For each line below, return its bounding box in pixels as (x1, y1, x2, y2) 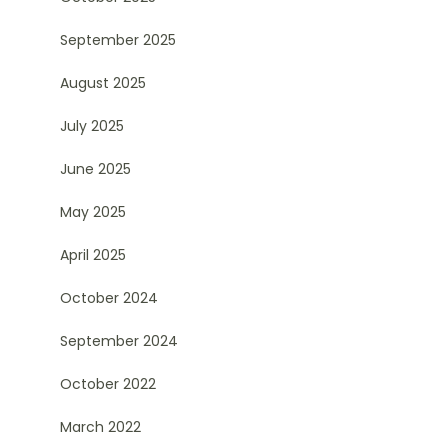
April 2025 (59, 245, 126, 265)
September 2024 (59, 331, 178, 351)
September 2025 (59, 30, 176, 50)
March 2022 (59, 417, 141, 437)
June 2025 (59, 159, 131, 179)
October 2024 (59, 288, 158, 308)
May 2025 (59, 202, 126, 222)
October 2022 (59, 374, 156, 394)
